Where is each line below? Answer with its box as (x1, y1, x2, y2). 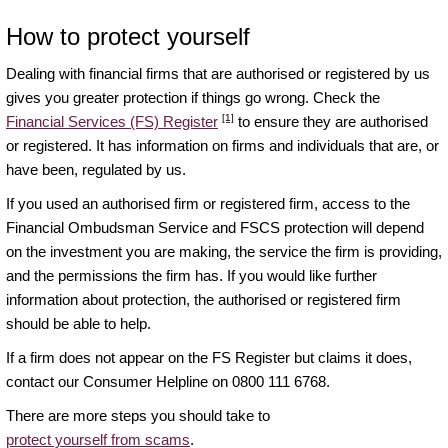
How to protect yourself (6, 22, 250, 50)
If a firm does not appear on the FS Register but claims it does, (6, 348, 412, 366)
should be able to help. (6, 314, 151, 332)
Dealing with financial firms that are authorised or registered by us (6, 64, 430, 82)
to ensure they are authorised (234, 112, 428, 130)
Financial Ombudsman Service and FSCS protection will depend (6, 218, 424, 236)
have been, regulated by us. (6, 160, 186, 178)
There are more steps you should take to (6, 406, 270, 424)
